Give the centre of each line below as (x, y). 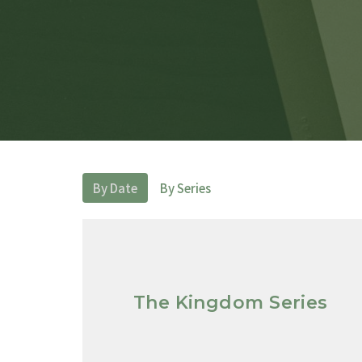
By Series (185, 188)
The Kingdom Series (230, 303)
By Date (115, 188)
